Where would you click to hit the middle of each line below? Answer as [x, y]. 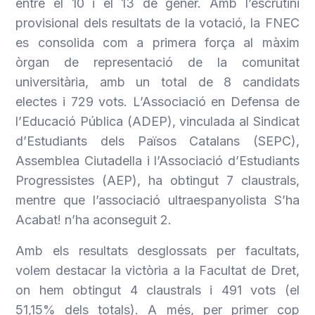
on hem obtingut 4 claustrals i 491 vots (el [157, 290]
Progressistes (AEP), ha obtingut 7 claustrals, [157, 180]
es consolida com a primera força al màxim [157, 43]
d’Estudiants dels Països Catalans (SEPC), [157, 141]
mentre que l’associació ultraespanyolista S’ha [157, 200]
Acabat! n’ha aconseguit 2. [96, 220]
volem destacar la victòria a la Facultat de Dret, [157, 270]
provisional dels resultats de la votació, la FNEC [157, 23]
